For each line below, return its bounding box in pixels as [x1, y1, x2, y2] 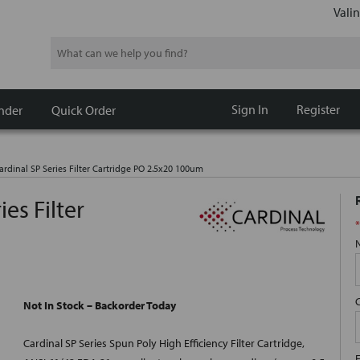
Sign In [231, 101, 268, 117]
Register [296, 101, 340, 117]
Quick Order [51, 101, 116, 118]
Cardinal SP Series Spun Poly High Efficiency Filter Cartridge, [23, 336, 305, 351]
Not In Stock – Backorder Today [23, 298, 176, 313]
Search [50, 39, 83, 54]
